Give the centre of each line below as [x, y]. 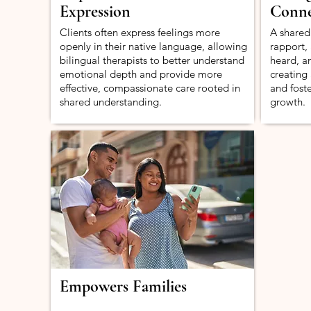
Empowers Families [123, 286]
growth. [288, 102]
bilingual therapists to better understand [152, 60]
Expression [95, 11]
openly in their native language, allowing [153, 46]
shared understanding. [111, 102]
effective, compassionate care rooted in [150, 88]
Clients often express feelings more [140, 32]
